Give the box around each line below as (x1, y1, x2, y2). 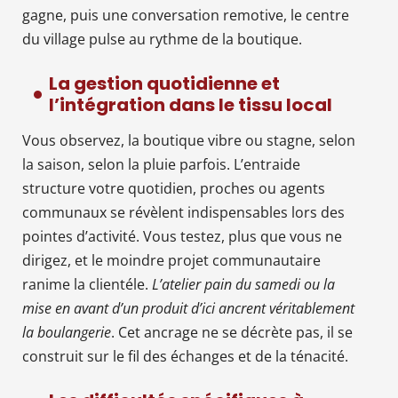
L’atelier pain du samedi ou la (152, 274, 335, 294)
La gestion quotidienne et (49, 70, 280, 96)
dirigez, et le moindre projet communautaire (22, 250, 321, 270)
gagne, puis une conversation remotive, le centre (22, 4, 349, 25)
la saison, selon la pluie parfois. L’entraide (22, 154, 300, 174)
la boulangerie (22, 322, 111, 342)
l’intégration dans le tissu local (49, 92, 332, 117)
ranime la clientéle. (22, 274, 152, 294)
